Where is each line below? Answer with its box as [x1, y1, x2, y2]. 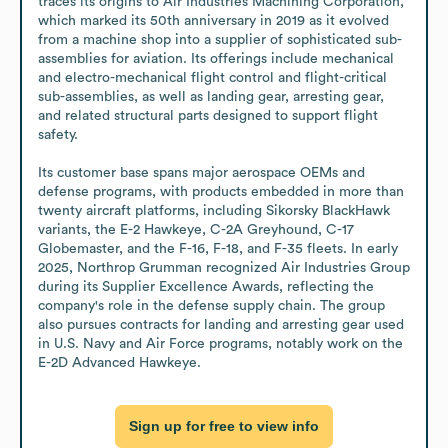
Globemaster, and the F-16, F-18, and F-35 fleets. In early [38, 241, 398, 256]
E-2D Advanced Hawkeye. [38, 355, 201, 370]
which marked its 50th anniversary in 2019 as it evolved [38, 13, 389, 28]
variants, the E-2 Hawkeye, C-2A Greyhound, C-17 [38, 222, 354, 237]
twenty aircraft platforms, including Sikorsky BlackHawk [38, 203, 390, 218]
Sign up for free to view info [129, 418, 319, 435]
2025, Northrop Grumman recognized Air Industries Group [38, 260, 410, 275]
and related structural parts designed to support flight [38, 108, 378, 123]
